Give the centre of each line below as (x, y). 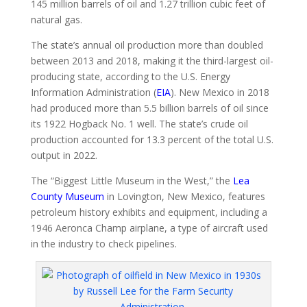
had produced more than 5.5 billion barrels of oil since (149, 108)
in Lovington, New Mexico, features (184, 196)
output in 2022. (64, 155)
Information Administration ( (93, 92)
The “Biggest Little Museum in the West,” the (132, 180)
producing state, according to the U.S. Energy (130, 76)
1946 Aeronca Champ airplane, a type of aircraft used (149, 228)
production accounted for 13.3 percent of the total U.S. (152, 139)
